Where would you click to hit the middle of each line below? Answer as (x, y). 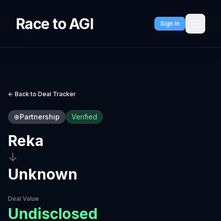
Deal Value (23, 199)
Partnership (40, 117)
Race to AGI (55, 24)
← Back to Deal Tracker (42, 94)
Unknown (43, 174)
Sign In (170, 23)
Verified (84, 117)
